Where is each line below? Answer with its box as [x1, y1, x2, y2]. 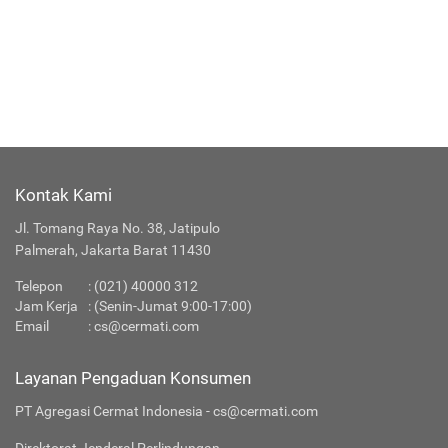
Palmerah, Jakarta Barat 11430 [15, 242, 211, 258]
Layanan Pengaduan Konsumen [15, 368, 251, 388]
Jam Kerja [15, 298, 78, 314]
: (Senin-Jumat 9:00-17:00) [88, 298, 252, 314]
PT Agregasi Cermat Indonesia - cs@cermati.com [15, 403, 318, 419]
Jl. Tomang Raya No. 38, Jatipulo [15, 220, 220, 236]
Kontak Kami [15, 185, 112, 205]
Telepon [15, 278, 63, 294]
